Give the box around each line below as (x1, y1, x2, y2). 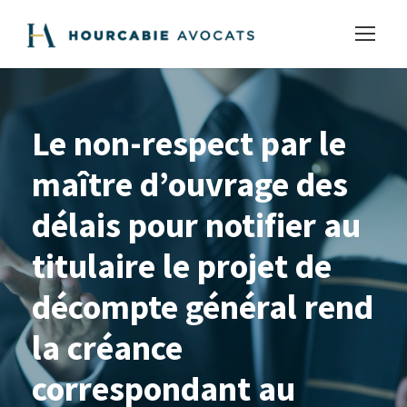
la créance (32, 326, 183, 369)
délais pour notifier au (32, 203, 361, 246)
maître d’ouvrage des (32, 163, 348, 205)
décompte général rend (32, 285, 373, 328)
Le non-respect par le (32, 122, 346, 164)
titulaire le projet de (32, 244, 332, 287)
